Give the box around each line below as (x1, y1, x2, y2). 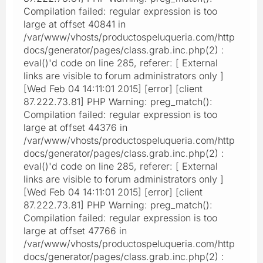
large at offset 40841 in (23, 18, 126, 30)
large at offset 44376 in (23, 121, 127, 133)
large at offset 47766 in (23, 224, 127, 237)
